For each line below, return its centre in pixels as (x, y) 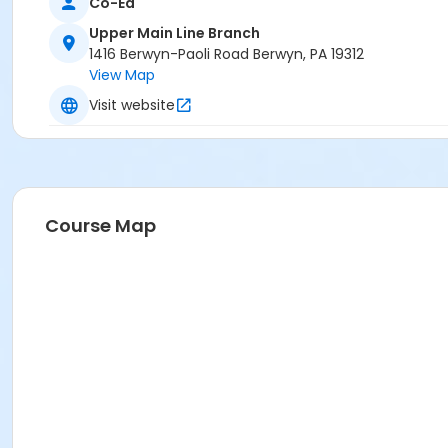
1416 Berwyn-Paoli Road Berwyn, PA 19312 (226, 54)
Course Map (100, 226)
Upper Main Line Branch (174, 33)
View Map (122, 75)
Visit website (132, 104)
